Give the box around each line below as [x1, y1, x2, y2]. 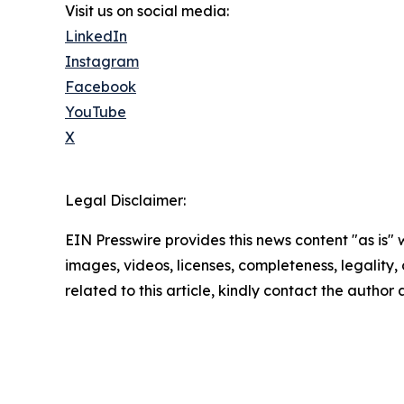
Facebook [65, 77, 136, 96]
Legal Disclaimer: [65, 190, 186, 209]
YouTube [65, 102, 126, 121]
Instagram [65, 51, 139, 70]
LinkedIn [65, 26, 127, 45]
